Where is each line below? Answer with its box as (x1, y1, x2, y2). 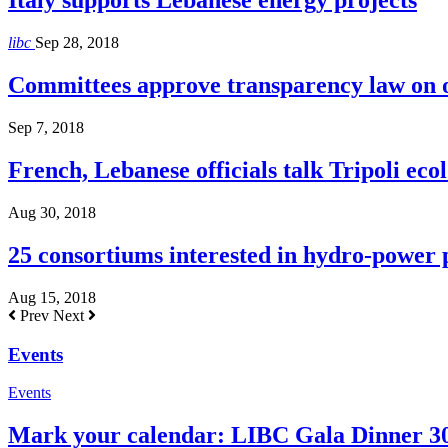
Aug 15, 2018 (8, 288, 96, 306)
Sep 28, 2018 (35, 34, 119, 52)
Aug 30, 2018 (8, 203, 96, 221)
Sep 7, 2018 (8, 119, 84, 137)
